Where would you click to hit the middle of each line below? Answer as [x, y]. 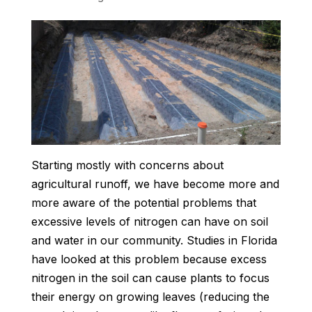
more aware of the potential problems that [143, 203]
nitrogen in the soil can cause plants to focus [150, 278]
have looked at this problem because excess [149, 259]
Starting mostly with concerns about [127, 165]
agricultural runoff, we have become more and [155, 184]
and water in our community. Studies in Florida [154, 241]
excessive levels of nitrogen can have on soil [149, 222]
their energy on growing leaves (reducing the [150, 297]
